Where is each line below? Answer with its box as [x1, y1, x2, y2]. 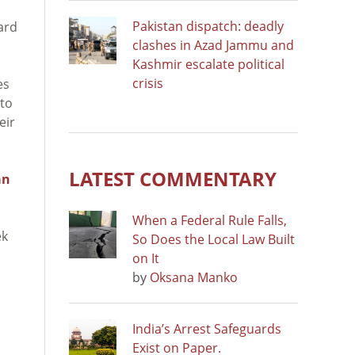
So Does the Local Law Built [132, 230, 295, 248]
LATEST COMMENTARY [69, 165, 277, 192]
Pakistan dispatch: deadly [132, 17, 284, 35]
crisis [132, 74, 163, 92]
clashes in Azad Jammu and [132, 36, 294, 54]
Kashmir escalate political [132, 55, 284, 73]
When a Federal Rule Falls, [132, 211, 287, 229]
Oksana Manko [150, 268, 238, 286]
